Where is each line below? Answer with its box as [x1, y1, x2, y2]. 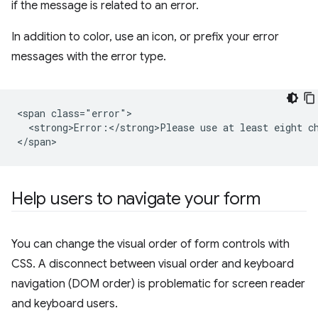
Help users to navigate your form [11, 188, 261, 209]
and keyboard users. [11, 297, 118, 311]
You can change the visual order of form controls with [11, 237, 290, 251]
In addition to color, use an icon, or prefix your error [11, 30, 279, 44]
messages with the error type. [11, 50, 166, 64]
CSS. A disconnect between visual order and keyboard [11, 257, 294, 271]
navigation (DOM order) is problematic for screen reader [11, 277, 305, 291]
